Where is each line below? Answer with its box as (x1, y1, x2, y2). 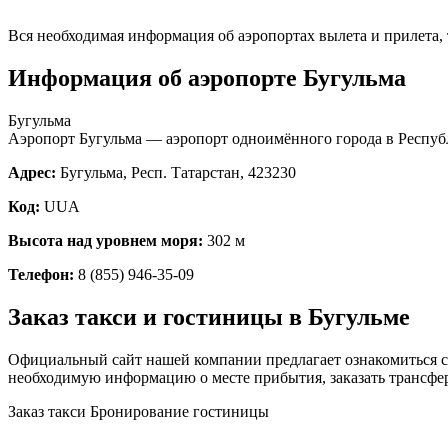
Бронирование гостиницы (90, 402, 269, 420)
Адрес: (8, 163, 56, 181)
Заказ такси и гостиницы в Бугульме (8, 303, 410, 330)
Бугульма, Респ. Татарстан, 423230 (56, 163, 296, 181)
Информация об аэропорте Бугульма (8, 64, 406, 91)
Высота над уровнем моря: (8, 231, 203, 249)
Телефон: (8, 265, 74, 283)
